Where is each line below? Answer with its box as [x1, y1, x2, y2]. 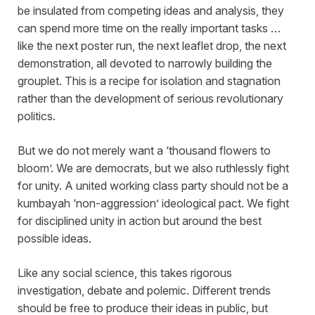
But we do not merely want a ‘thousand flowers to [18, 143, 271, 158]
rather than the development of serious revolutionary [18, 91, 283, 106]
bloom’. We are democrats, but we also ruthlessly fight [18, 161, 289, 176]
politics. [18, 109, 56, 124]
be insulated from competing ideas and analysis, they [18, 4, 284, 18]
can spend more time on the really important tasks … [18, 21, 281, 36]
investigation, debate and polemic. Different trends [18, 283, 271, 298]
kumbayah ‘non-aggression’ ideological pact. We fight [18, 196, 289, 211]
